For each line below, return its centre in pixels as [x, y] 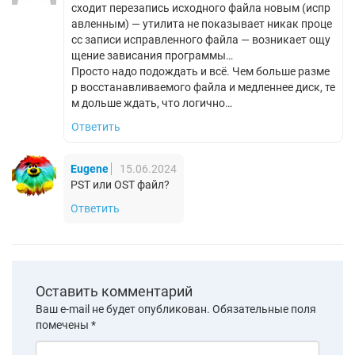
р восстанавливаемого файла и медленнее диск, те [203, 87]
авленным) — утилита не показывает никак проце [202, 23]
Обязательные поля [263, 309]
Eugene [90, 168]
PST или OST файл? [120, 184]
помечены [63, 324]
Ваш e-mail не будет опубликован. [123, 309]
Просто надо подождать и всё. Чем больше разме [200, 71]
